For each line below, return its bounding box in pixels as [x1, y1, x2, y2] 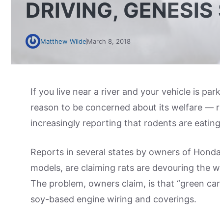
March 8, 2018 [87, 37, 131, 45]
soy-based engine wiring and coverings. [30, 194, 196, 204]
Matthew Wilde [40, 37, 86, 45]
